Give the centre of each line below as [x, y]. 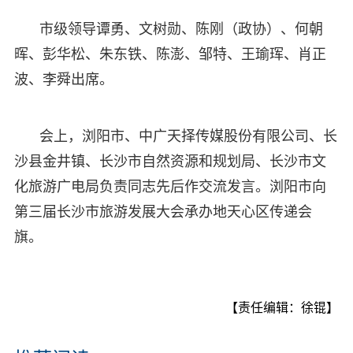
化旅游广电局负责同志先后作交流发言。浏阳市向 [170, 186]
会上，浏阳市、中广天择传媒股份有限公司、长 [188, 136]
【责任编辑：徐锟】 [282, 307]
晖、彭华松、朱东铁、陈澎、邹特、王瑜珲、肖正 [170, 54]
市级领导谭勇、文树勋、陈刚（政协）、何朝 [181, 29]
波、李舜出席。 [63, 79]
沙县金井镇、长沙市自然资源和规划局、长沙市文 [170, 161]
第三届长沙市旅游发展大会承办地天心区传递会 [163, 212]
